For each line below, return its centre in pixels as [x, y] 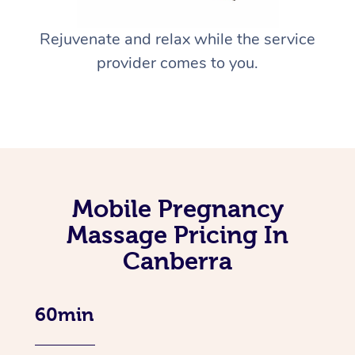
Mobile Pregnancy [177, 209]
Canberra [177, 261]
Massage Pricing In [177, 235]
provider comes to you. [177, 63]
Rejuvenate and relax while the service [177, 40]
